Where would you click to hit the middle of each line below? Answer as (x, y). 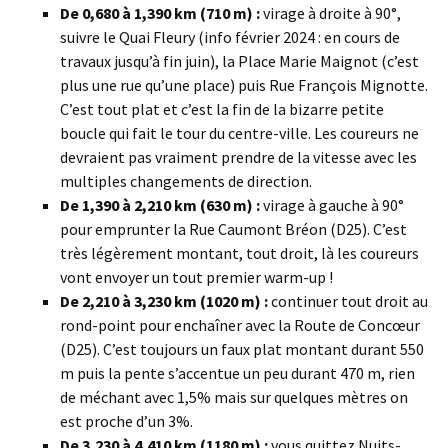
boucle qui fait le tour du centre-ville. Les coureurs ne (239, 133)
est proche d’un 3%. (126, 421)
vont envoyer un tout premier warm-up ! (196, 277)
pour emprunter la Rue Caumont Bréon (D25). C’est (233, 229)
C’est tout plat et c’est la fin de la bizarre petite (222, 109)
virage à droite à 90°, (332, 13)
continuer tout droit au (348, 301)
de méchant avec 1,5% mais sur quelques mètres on (234, 397)
